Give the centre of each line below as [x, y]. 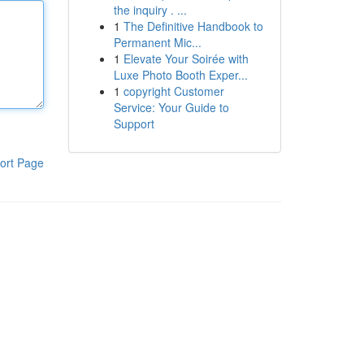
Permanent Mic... [157, 42]
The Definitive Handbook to [193, 26]
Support [134, 123]
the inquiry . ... [150, 10]
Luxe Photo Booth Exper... [180, 75]
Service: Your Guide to [171, 107]
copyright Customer [173, 91]
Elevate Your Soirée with [186, 58]
